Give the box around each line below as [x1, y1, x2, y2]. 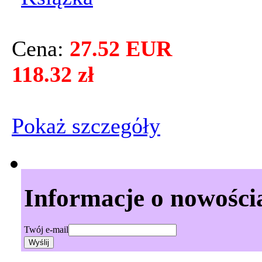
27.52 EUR [70, 36, 172, 61]
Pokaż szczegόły [12, 113, 160, 139]
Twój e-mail [24, 225, 68, 235]
